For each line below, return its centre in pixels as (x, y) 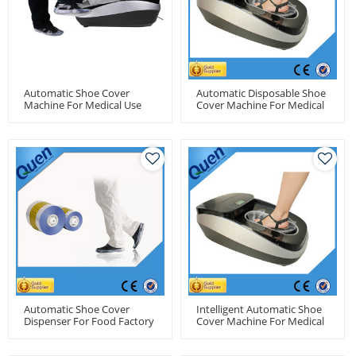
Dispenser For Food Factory (89, 321)
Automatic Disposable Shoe (261, 93)
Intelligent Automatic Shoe (259, 309)
